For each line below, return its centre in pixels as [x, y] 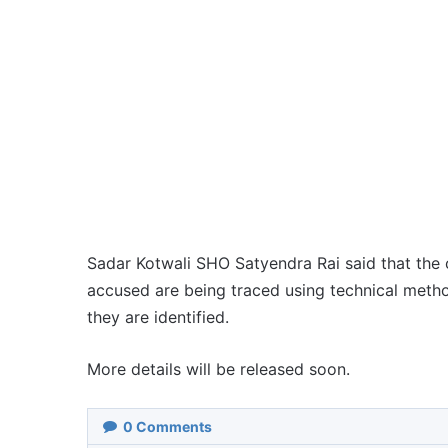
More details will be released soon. [218, 369]
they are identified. [158, 317]
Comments [172, 427]
